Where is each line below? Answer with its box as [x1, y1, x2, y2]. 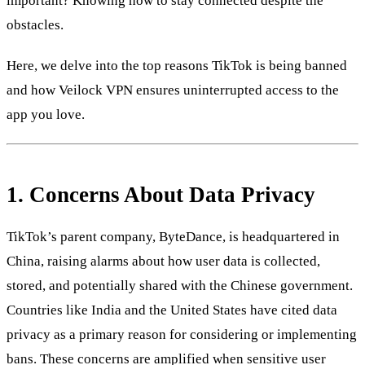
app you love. [7, 106, 85, 122]
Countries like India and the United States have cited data [7, 301, 337, 318]
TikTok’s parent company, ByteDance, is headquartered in [7, 228, 340, 244]
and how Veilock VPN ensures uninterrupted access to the [7, 81, 339, 98]
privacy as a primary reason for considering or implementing [7, 326, 357, 342]
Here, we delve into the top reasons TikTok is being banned [7, 57, 347, 73]
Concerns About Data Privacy [29, 182, 315, 207]
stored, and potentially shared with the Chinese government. [7, 277, 353, 293]
